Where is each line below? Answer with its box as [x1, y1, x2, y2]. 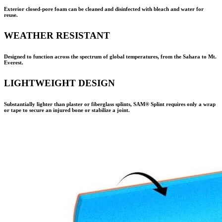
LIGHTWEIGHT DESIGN [4, 77, 115, 88]
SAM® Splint [133, 101, 166, 107]
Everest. [4, 59, 23, 65]
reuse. [4, 11, 18, 18]
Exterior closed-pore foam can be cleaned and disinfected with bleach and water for [4, 5, 204, 12]
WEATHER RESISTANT [4, 30, 110, 41]
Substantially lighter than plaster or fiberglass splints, [4, 101, 133, 107]
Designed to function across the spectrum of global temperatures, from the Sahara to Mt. [4, 53, 217, 59]
